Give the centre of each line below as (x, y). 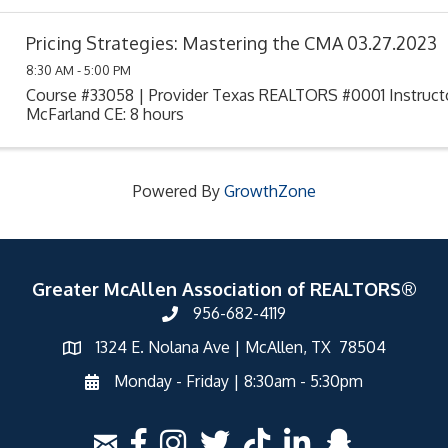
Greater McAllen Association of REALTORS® (224, 288)
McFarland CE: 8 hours (104, 113)
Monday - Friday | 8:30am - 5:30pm (238, 380)
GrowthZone (269, 190)
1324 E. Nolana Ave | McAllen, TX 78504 (240, 346)
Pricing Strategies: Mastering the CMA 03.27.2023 (231, 43)
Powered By (178, 190)
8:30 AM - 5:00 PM (78, 69)
